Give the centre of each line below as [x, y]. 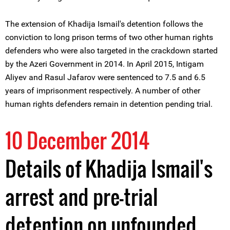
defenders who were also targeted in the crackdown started [111, 51]
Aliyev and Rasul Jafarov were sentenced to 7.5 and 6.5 [105, 77]
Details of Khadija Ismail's [109, 168]
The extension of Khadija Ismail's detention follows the [104, 24]
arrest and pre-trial [81, 197]
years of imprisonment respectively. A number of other [103, 91]
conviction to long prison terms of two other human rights [109, 37]
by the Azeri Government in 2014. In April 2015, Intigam [104, 64]
